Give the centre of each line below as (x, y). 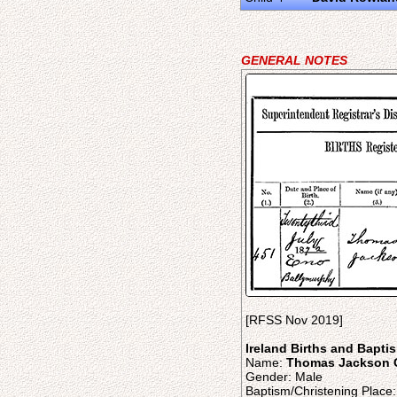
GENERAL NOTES (294, 60)
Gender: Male (284, 377)
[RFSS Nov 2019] (294, 320)
